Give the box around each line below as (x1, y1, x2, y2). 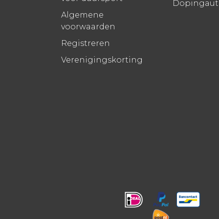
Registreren (61, 39, 110, 48)
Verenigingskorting (61, 55, 143, 65)
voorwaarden (61, 22, 115, 32)
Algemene (61, 10, 104, 20)
